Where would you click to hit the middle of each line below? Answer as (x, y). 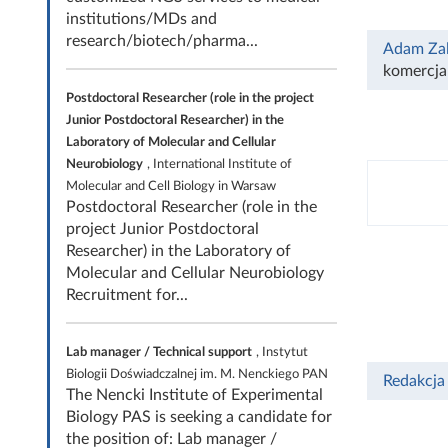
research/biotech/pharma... (162, 41)
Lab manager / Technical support (159, 352)
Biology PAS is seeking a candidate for (199, 417)
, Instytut (282, 352)
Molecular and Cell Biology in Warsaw (171, 186)
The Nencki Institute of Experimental (194, 395)
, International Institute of (219, 164)
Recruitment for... (127, 295)
